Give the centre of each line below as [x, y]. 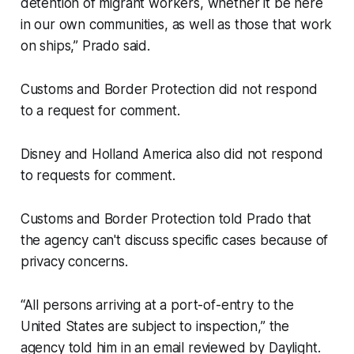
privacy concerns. [74, 262]
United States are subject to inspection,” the [155, 327]
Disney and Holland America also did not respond [171, 154]
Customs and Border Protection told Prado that [166, 219]
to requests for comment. [100, 176]
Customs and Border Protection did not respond [169, 90]
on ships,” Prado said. [85, 46]
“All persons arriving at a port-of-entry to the [157, 305]
